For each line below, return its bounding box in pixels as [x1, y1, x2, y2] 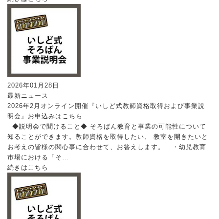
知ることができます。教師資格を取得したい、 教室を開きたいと [7, 133, 209, 141]
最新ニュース [7, 92, 49, 100]
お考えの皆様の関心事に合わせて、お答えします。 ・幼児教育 [7, 143, 207, 151]
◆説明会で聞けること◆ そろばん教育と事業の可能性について [7, 123, 207, 131]
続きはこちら [7, 164, 49, 172]
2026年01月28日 [7, 82, 60, 89]
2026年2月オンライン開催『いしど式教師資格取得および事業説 [7, 102, 205, 110]
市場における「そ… [7, 153, 69, 161]
